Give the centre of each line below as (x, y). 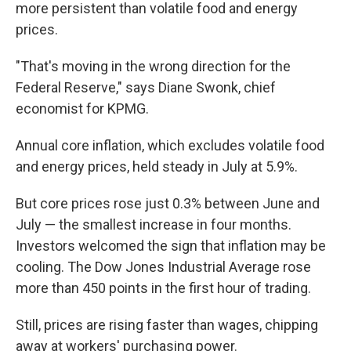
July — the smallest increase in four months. (154, 224)
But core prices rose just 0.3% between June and (168, 203)
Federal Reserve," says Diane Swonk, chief (146, 87)
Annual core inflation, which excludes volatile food (170, 145)
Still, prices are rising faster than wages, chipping (167, 325)
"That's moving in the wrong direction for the (153, 66)
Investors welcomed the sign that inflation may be (171, 246)
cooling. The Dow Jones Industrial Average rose (163, 267)
